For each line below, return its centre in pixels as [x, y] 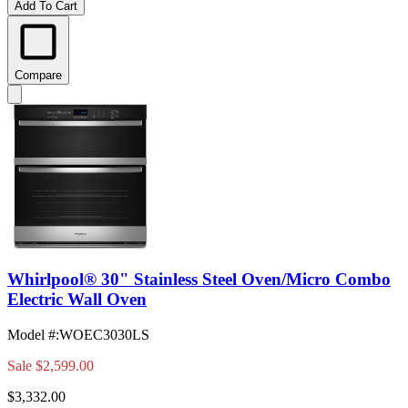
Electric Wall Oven [77, 300]
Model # [31, 335]
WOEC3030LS [104, 335]
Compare [38, 75]
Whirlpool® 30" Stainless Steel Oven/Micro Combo [199, 280]
